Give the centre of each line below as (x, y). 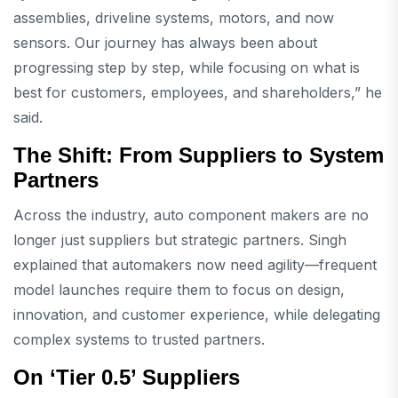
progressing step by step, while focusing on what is (187, 67)
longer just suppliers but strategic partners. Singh (180, 239)
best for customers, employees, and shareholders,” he (198, 92)
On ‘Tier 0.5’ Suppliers (127, 377)
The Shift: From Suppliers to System (199, 155)
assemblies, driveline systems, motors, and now (174, 17)
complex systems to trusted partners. (139, 339)
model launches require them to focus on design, (179, 289)
